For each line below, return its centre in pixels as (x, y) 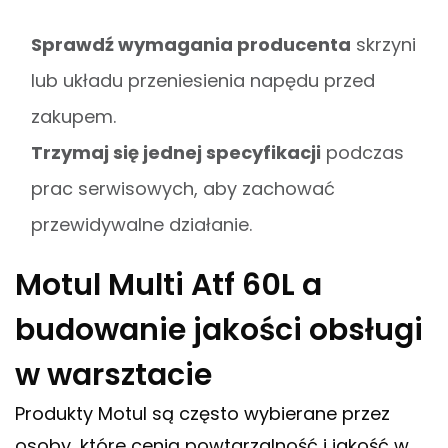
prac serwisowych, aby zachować (183, 189)
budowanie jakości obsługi (219, 330)
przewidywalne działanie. (141, 225)
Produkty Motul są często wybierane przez (202, 414)
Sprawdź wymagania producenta (191, 45)
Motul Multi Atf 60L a (168, 285)
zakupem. (73, 117)
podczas (362, 153)
